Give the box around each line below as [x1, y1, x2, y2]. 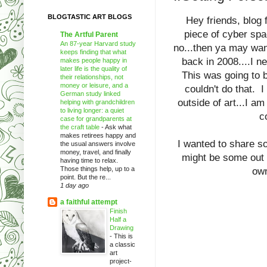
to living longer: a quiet [60, 106, 124, 114]
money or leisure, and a [60, 81, 128, 89]
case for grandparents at [60, 114, 132, 122]
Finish [110, 207, 127, 215]
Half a [110, 215, 126, 223]
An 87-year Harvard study [60, 39, 136, 47]
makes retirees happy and [60, 131, 136, 139]
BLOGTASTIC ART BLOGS [48, 13, 132, 20]
